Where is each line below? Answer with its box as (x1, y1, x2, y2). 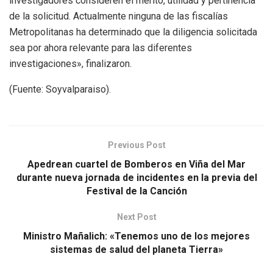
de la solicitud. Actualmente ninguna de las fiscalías (9, 10, 228, 22)
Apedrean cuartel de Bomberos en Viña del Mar (27, 158, 246, 170)
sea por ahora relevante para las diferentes (9, 41, 192, 54)
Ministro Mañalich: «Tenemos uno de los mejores (23, 230, 250, 242)
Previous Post (107, 140, 166, 150)
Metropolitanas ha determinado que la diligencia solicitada (9, 26, 257, 38)
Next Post (116, 211, 157, 222)
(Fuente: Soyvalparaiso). (9, 83, 111, 95)
